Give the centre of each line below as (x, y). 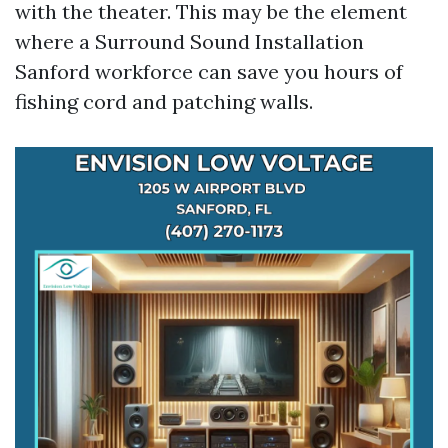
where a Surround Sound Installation (189, 41)
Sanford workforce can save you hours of (209, 71)
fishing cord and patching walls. (164, 101)
